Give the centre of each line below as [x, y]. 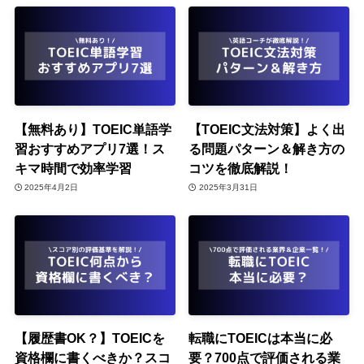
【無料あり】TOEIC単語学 [93, 129]
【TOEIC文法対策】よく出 [267, 129]
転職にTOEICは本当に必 [261, 338]
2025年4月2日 [52, 188]
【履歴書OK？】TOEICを [89, 338]
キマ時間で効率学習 [73, 168]
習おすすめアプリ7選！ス [89, 148]
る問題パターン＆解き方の [267, 148]
